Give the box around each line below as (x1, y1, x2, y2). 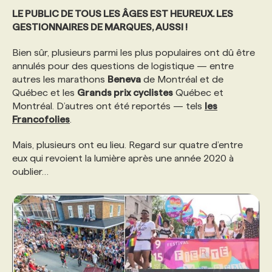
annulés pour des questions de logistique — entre (12, 61, 234, 71)
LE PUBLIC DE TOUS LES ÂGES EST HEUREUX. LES (12, 8, 233, 19)
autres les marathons (12, 74, 107, 84)
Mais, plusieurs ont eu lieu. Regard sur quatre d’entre (12, 140, 243, 150)
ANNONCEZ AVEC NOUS (39, 100, 146, 110)
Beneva (107, 74, 141, 84)
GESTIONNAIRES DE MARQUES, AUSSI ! (12, 22, 188, 32)
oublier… (12, 166, 49, 177)
